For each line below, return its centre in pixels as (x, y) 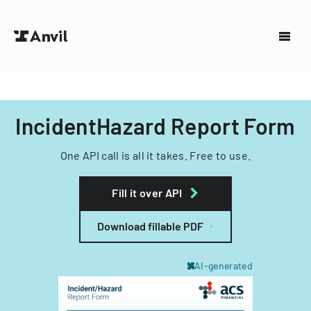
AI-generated (224, 266)
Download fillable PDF (150, 226)
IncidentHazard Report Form (155, 126)
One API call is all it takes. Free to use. (155, 155)
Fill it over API (147, 193)
